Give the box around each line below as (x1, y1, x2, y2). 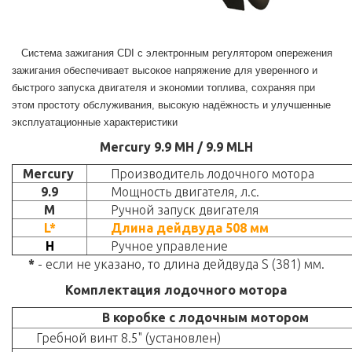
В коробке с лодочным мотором (101, 310, 309, 325)
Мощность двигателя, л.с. (111, 185, 259, 200)
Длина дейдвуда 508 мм (111, 221, 269, 236)
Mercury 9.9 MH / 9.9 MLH (99, 140, 253, 155)
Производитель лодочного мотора (111, 167, 314, 181)
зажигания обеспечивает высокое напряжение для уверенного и (12, 64, 317, 77)
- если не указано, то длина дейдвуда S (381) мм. (34, 257, 324, 272)
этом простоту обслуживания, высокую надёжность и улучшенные (12, 99, 331, 112)
